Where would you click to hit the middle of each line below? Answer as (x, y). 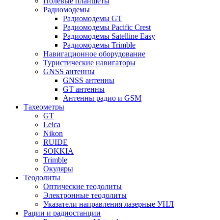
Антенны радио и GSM (102, 98)
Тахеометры (44, 107)
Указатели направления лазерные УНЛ (109, 204)
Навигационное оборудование (94, 54)
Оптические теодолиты (82, 186)
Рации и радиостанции (62, 213)
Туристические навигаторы (89, 62)
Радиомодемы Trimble (99, 45)
